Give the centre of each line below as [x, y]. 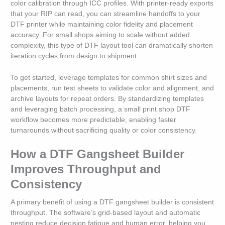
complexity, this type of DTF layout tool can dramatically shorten [112, 46]
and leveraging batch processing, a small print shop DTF [101, 109]
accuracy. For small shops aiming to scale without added [100, 35]
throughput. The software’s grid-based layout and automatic [106, 213]
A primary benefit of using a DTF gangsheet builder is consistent [113, 202]
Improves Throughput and [86, 169]
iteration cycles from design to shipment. [75, 56]
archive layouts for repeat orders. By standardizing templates [107, 99]
